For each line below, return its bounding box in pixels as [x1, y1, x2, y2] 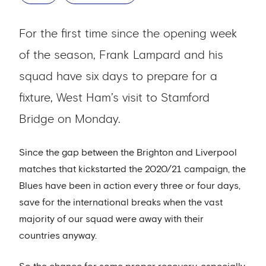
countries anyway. [19, 231, 97, 240]
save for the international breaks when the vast [19, 198, 223, 207]
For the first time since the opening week [19, 28, 237, 40]
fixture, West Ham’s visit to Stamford [19, 92, 210, 104]
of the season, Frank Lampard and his [19, 49, 223, 61]
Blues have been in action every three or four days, [19, 181, 240, 191]
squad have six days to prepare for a [19, 71, 217, 83]
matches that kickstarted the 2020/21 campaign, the [19, 164, 246, 174]
